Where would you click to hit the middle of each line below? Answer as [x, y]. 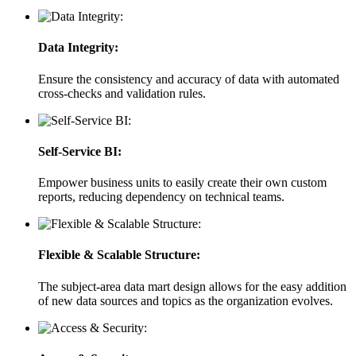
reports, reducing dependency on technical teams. [161, 197]
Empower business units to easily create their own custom [182, 183]
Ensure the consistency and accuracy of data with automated [189, 79]
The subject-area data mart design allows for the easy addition [192, 286]
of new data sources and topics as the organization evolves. [186, 300]
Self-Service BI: [80, 151]
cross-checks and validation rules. [122, 93]
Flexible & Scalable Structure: [119, 255]
